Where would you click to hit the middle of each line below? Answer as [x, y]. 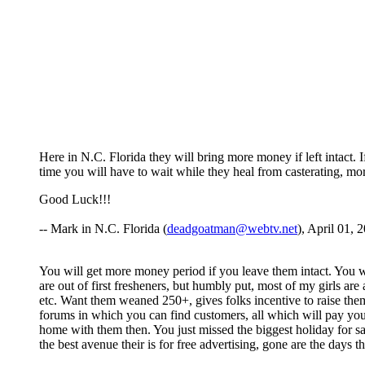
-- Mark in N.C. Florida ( [103, 229]
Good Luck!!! [75, 200]
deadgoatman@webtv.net [232, 229]
